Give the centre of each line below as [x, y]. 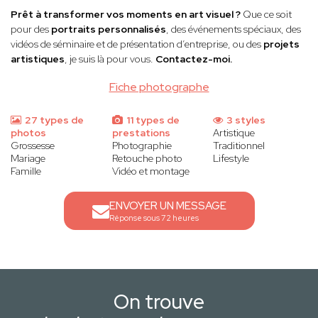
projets [281, 44]
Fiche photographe [159, 87]
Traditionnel [239, 146]
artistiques [38, 59]
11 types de [152, 120]
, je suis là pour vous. [110, 59]
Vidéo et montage [150, 171]
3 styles [245, 120]
